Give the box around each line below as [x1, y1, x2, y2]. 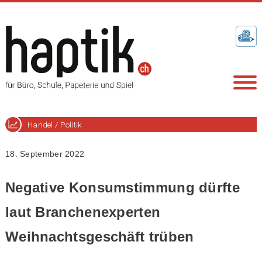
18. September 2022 [5, 150, 85, 158]
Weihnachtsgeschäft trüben [5, 228, 194, 244]
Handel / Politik [27, 120, 82, 129]
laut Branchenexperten [5, 204, 161, 220]
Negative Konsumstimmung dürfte [5, 179, 240, 195]
